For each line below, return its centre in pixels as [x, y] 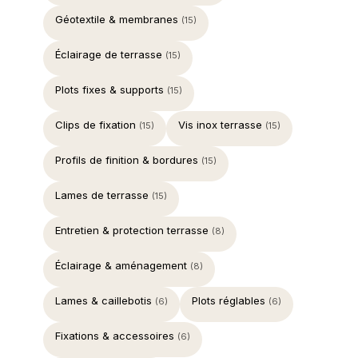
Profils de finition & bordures [128, 159]
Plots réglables [230, 300]
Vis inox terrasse [222, 124]
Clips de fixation [97, 124]
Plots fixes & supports [111, 89]
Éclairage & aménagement [123, 265]
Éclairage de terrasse [110, 54]
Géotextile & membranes [118, 19]
